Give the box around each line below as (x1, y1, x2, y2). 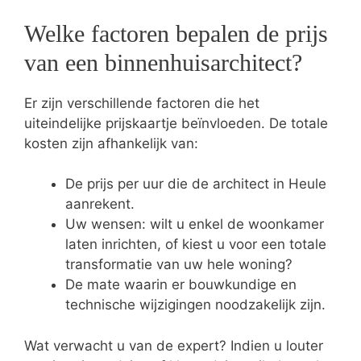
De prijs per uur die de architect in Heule (65, 176, 326, 193)
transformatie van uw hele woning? (65, 256, 293, 273)
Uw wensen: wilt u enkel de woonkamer (65, 216, 324, 233)
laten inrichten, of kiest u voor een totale (65, 236, 326, 253)
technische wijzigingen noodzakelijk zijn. (65, 297, 326, 313)
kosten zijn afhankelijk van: (24, 135, 198, 151)
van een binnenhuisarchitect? (24, 48, 302, 76)
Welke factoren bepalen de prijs (24, 19, 328, 47)
